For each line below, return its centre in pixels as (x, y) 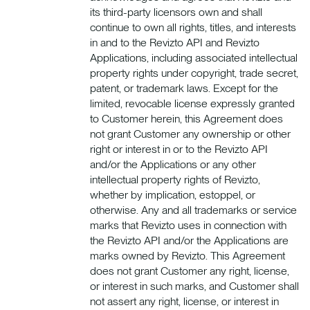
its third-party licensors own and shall (176, 12)
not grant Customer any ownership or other (190, 134)
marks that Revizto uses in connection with (188, 225)
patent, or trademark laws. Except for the (184, 88)
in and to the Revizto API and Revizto (175, 42)
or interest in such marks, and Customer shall (194, 286)
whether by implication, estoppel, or (173, 194)
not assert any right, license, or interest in (184, 301)
